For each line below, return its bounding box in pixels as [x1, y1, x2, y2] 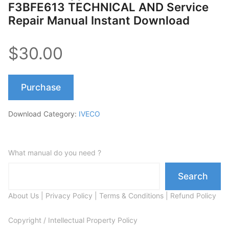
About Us [8, 191, 39, 200]
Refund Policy [170, 191, 216, 200]
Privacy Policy [45, 191, 93, 200]
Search [178, 170, 208, 181]
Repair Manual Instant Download [8, 13, 190, 27]
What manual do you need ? [8, 148, 101, 157]
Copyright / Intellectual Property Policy [8, 215, 138, 224]
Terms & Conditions [99, 191, 164, 200]
